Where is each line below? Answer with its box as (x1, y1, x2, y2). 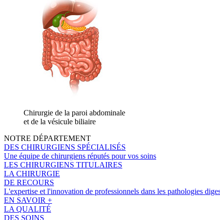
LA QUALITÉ (4, 204, 51, 213)
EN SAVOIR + (4, 195, 52, 204)
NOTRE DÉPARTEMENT (4, 134, 91, 142)
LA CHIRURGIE (4, 169, 60, 178)
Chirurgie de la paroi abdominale (24, 108, 125, 117)
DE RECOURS (4, 178, 54, 187)
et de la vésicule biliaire (24, 117, 96, 126)
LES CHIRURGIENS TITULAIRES (4, 160, 122, 169)
